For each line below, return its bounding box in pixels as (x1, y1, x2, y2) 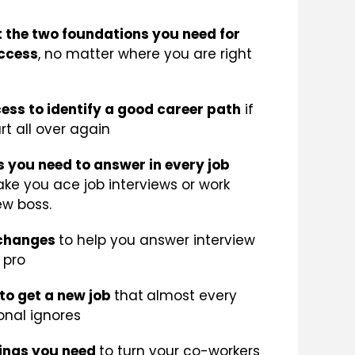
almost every (147, 285, 237, 305)
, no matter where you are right (38, 44, 252, 63)
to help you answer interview (59, 230, 255, 250)
